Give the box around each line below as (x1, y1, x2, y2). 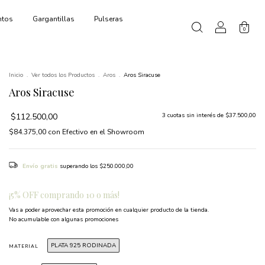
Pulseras (93, 14, 123, 24)
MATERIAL (9, 243, 38, 250)
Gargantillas (32, 14, 75, 24)
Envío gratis (22, 161, 58, 170)
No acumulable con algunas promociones (9, 215, 118, 224)
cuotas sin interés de (167, 111, 225, 119)
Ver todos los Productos (31, 70, 95, 79)
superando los (60, 161, 99, 170)
